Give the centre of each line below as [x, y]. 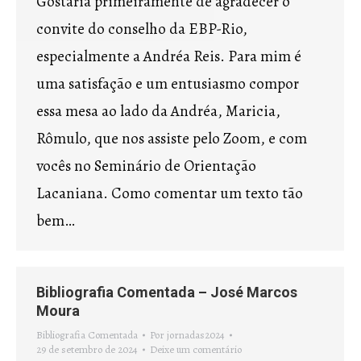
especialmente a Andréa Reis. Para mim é [169, 56]
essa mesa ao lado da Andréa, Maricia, [158, 111]
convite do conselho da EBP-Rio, [142, 29]
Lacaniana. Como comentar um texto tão [170, 193]
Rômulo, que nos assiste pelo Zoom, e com [172, 139]
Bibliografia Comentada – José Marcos [167, 292]
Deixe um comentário [196, 349]
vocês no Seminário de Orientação [146, 166]
